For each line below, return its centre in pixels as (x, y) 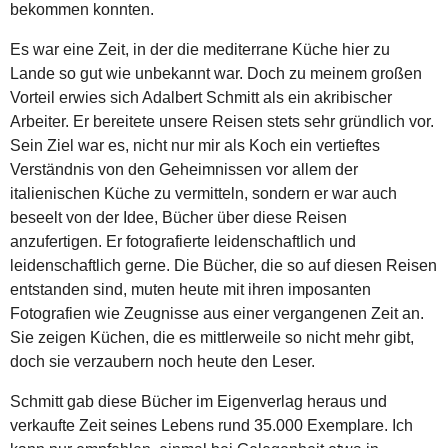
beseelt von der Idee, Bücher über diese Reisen (178, 217)
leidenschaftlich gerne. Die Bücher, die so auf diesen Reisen (223, 265)
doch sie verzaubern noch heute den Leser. (162, 361)
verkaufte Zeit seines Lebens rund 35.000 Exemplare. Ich (211, 425)
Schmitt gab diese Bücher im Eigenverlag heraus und (198, 401)
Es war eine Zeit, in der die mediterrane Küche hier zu (200, 49)
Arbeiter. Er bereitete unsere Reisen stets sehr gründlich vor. (222, 121)
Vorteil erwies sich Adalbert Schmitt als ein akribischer (201, 97)
